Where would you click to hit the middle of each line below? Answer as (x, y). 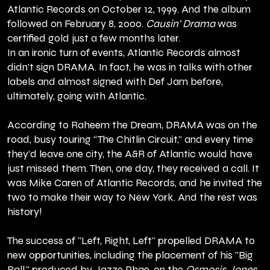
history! (25, 212)
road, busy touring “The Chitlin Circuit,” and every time (130, 140)
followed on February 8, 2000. (77, 24)
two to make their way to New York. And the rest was (132, 198)
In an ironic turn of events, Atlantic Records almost (124, 53)
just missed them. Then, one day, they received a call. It (133, 169)
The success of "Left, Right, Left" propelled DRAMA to (131, 241)
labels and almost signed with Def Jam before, (115, 82)
